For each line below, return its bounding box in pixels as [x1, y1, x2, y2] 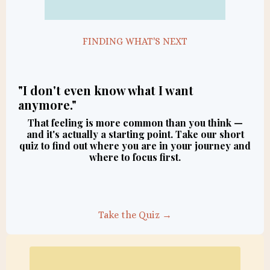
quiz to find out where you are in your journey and [19, 139, 251, 152]
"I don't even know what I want [18, 82, 193, 99]
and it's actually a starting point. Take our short [26, 128, 244, 141]
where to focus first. [89, 151, 181, 164]
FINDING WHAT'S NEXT [83, 36, 187, 48]
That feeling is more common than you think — [27, 116, 243, 130]
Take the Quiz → [98, 209, 172, 221]
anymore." [18, 96, 77, 113]
